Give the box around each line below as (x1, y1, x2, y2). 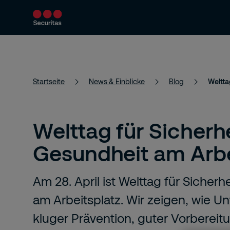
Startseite (33, 77, 65, 86)
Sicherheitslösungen (146, 29, 223, 39)
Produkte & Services (33, 29, 109, 39)
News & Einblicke (89, 77, 145, 86)
